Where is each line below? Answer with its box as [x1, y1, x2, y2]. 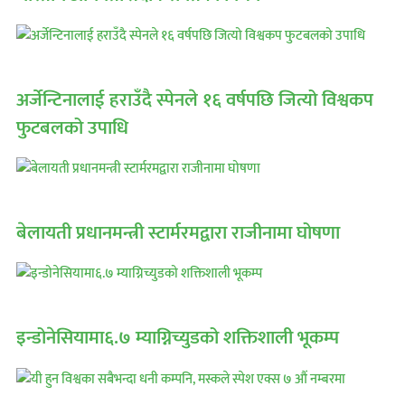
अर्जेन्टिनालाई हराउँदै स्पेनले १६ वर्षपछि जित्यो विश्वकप [16, 83, 373, 116]
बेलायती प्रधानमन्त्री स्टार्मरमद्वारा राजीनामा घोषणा [16, 216, 340, 249]
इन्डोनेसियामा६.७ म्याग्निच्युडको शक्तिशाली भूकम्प [16, 321, 339, 353]
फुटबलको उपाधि [16, 111, 128, 144]
